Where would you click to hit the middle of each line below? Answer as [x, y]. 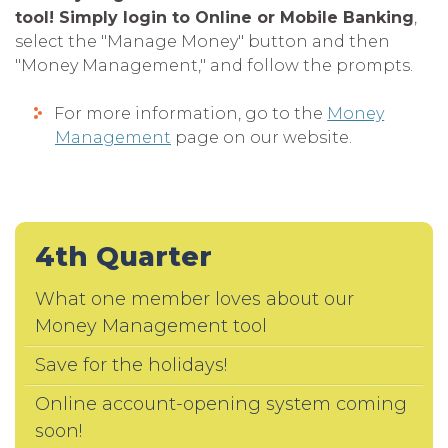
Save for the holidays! [131, 365]
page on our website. [261, 137]
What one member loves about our [194, 299]
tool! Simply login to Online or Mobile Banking [214, 17]
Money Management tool [151, 326]
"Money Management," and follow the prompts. [214, 65]
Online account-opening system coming [221, 404]
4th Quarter [123, 256]
